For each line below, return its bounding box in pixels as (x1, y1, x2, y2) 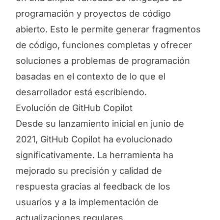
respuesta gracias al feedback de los (16, 181, 170, 192)
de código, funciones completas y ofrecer (16, 40, 192, 50)
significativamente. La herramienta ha (16, 150, 173, 160)
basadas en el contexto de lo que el (16, 71, 165, 82)
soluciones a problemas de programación (16, 55, 190, 66)
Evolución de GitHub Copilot (16, 103, 133, 113)
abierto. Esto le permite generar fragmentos (16, 24, 201, 34)
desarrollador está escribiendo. (16, 87, 147, 97)
